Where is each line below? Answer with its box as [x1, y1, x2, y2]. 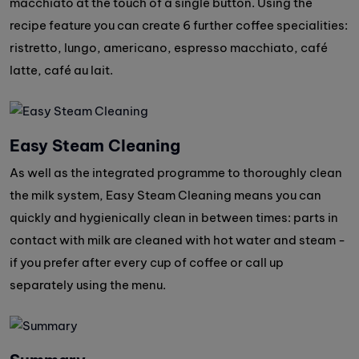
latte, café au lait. [10, 63, 113, 79]
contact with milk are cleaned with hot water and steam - [10, 232, 345, 248]
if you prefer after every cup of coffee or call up [10, 255, 284, 271]
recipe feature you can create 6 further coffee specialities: [10, 18, 348, 34]
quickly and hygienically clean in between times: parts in [10, 210, 338, 226]
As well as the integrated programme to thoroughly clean [10, 165, 342, 181]
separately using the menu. [10, 277, 166, 293]
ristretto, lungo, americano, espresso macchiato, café [10, 40, 328, 56]
